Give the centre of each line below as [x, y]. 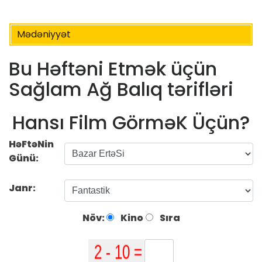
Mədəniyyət [44, 34]
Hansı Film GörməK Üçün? [131, 122]
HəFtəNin [31, 144]
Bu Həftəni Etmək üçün [113, 69]
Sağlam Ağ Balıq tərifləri [121, 89]
